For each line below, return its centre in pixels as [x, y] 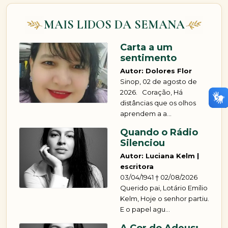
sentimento [148, 58]
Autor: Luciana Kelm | [160, 156]
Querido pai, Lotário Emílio [164, 188]
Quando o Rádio [159, 133]
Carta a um [146, 48]
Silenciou [142, 143]
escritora [137, 167]
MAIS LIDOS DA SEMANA [114, 25]
